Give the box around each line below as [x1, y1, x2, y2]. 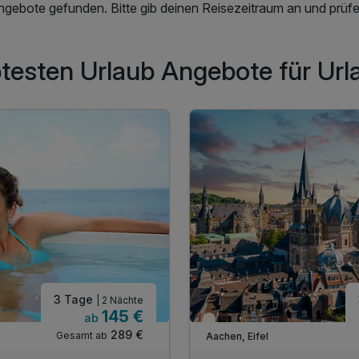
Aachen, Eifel [206, 329, 268, 342]
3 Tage [54, 292, 96, 307]
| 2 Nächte [96, 294, 143, 307]
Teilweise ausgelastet [212, 317, 317, 329]
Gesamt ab [56, 329, 107, 342]
